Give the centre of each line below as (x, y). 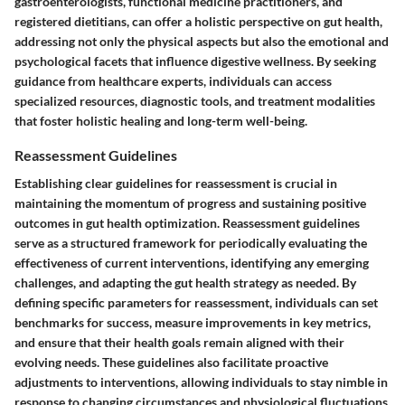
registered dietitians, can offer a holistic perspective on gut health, (198, 22)
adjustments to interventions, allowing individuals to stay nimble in (201, 382)
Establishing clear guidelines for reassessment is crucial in (176, 184)
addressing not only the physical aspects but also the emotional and (202, 42)
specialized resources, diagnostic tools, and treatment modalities (195, 101)
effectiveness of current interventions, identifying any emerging (192, 263)
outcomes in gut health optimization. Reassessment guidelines (187, 223)
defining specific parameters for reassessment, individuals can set (196, 303)
